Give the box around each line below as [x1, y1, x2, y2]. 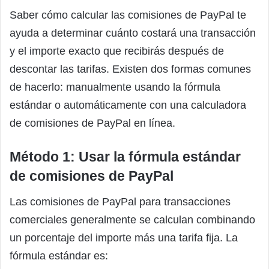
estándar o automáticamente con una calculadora [10, 99, 246, 112]
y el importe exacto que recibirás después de [10, 45, 224, 58]
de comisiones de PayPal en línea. [10, 117, 175, 130]
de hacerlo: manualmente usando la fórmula [10, 81, 220, 94]
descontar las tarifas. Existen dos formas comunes [10, 63, 251, 76]
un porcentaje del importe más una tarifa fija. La [10, 231, 238, 244]
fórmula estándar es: [10, 249, 108, 262]
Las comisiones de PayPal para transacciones [10, 195, 231, 208]
